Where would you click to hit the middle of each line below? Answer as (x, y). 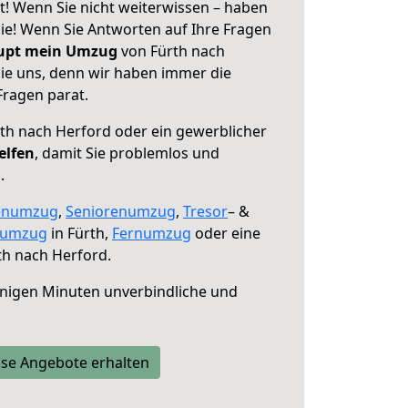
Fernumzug (152, 233)
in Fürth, (80, 233)
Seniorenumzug (121, 211)
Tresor (205, 211)
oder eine (226, 233)
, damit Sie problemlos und (127, 153)
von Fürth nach (171, 51)
